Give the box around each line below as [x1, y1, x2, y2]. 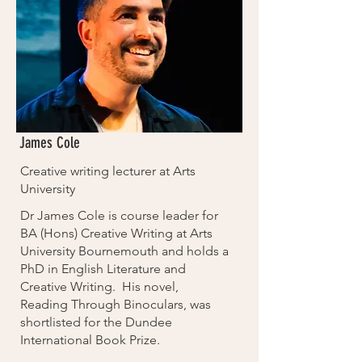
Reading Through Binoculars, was [20, 297, 211, 312]
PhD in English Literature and [20, 261, 186, 276]
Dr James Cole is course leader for [20, 208, 218, 223]
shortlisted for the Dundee [20, 314, 172, 330]
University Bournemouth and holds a [20, 243, 229, 259]
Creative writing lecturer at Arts [20, 163, 196, 179]
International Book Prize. [20, 332, 160, 347]
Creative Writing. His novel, [20, 279, 179, 294]
